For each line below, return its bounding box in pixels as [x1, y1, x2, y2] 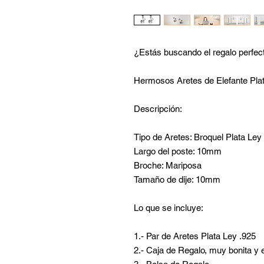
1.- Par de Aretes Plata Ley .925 [134, 230, 256, 241]
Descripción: [134, 103, 182, 114]
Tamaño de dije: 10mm [134, 174, 220, 184]
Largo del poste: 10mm [134, 146, 222, 156]
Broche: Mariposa [134, 160, 202, 170]
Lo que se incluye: [134, 202, 203, 213]
